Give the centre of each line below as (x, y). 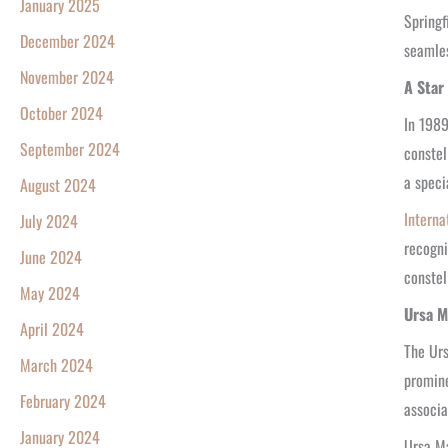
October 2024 (61, 113)
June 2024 (51, 257)
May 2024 (50, 293)
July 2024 (49, 221)
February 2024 (63, 401)
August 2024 (58, 185)
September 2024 (70, 149)
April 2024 (52, 329)
